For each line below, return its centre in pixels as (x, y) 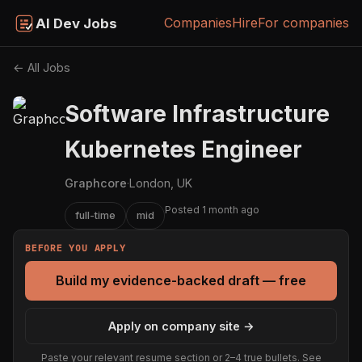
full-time (95, 215)
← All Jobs (42, 68)
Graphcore (96, 183)
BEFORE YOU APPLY (76, 248)
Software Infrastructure (197, 114)
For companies (303, 23)
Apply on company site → (181, 326)
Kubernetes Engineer (183, 150)
